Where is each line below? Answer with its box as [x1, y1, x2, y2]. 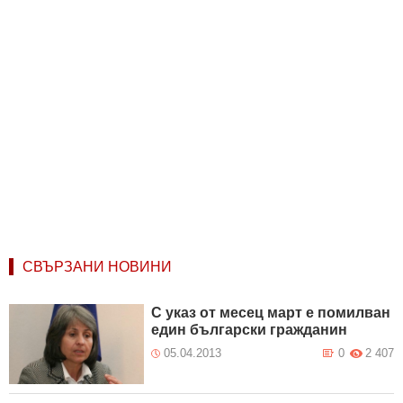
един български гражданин [151, 322, 348, 338]
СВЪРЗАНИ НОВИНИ [22, 259, 172, 275]
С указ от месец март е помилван [151, 305, 391, 321]
